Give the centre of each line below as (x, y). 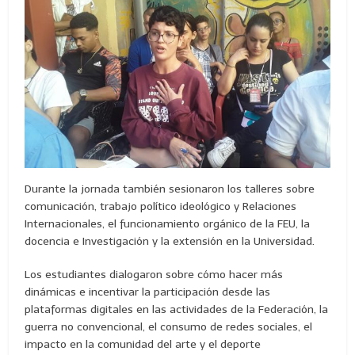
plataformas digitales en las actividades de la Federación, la (177, 309)
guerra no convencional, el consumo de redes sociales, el (169, 326)
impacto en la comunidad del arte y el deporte (143, 344)
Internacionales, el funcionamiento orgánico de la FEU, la (168, 223)
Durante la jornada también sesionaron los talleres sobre (170, 189)
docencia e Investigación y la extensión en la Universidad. (170, 241)
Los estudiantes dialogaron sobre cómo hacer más (154, 274)
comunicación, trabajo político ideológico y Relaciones (161, 206)
